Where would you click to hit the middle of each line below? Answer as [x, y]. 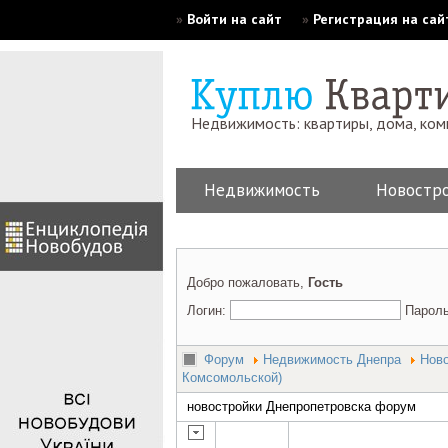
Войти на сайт [234, 19]
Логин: [208, 310]
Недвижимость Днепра [332, 359]
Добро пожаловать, [247, 282]
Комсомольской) [232, 377]
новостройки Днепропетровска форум [301, 406]
